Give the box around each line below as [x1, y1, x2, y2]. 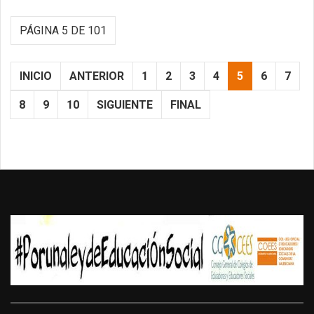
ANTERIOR [69, 69, 124, 83]
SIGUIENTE [97, 98, 153, 112]
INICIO [20, 69, 52, 83]
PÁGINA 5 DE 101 [20, 24, 107, 38]
